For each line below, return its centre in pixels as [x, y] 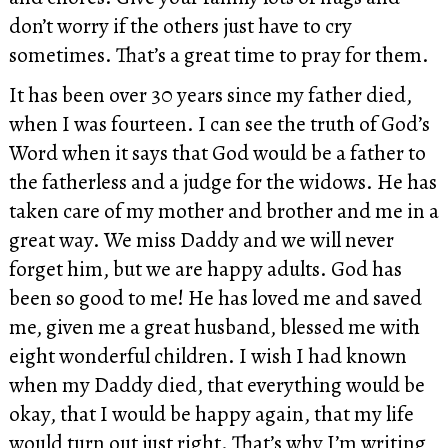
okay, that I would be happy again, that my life [211, 413]
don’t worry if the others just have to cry [180, 26]
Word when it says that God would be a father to [217, 152]
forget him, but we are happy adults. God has [205, 268]
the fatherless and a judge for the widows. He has [222, 181]
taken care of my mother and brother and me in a [223, 210]
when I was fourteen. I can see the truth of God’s [219, 123]
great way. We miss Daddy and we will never [201, 239]
